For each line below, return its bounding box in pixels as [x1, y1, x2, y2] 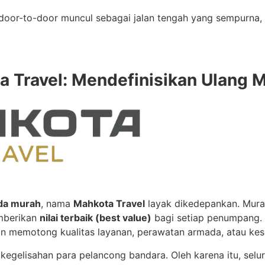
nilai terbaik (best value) [40, 212, 151, 224]
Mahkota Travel [73, 198, 145, 210]
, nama [41, 198, 73, 210]
